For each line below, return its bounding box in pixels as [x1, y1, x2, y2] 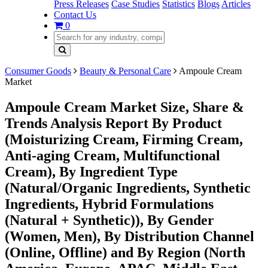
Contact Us [54, 10, 96, 20]
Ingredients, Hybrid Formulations [5, 196, 214, 212]
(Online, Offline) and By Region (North [5, 244, 245, 260]
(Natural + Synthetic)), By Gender [5, 212, 214, 228]
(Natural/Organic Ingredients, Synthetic [5, 179, 251, 196]
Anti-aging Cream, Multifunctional [5, 147, 220, 163]
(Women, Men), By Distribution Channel [5, 228, 254, 244]
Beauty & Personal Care [80, 66, 171, 76]
